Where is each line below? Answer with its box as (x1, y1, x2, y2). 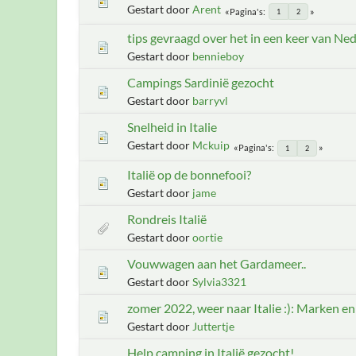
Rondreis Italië (127, 211, 207, 226)
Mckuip (192, 138, 230, 152)
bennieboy (192, 49, 244, 63)
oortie (192, 230, 222, 244)
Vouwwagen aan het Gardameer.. (127, 255, 306, 271)
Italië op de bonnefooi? (127, 166, 251, 182)
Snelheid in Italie (127, 119, 217, 134)
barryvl (192, 94, 228, 107)
